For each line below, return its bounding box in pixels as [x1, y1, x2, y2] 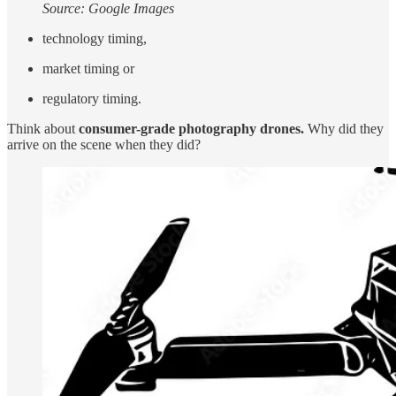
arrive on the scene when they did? [7, 136, 201, 152]
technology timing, [42, 30, 147, 46]
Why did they [304, 120, 384, 136]
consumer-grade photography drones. [79, 120, 304, 136]
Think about [7, 120, 79, 136]
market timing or [42, 60, 134, 76]
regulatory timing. [42, 90, 141, 106]
